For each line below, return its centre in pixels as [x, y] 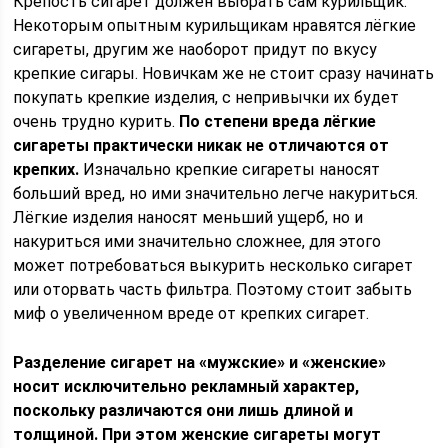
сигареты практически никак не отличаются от [201, 145]
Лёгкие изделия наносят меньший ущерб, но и [188, 217]
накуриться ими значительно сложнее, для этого [197, 241]
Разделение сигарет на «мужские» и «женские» [200, 362]
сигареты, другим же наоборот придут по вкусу [195, 49]
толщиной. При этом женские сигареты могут [197, 434]
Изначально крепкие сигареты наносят [230, 169]
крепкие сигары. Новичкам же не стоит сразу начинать [224, 73]
